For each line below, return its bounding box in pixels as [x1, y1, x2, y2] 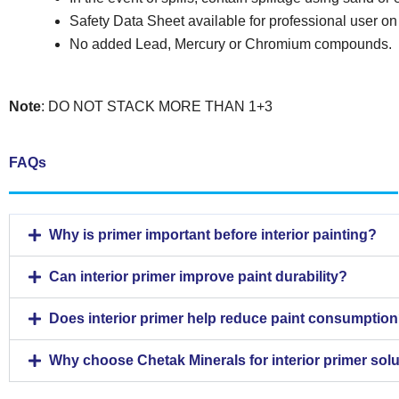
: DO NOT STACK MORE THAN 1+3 [41, 98, 273, 114]
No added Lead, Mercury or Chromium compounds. [69, 36, 392, 52]
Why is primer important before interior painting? [49, 226, 377, 242]
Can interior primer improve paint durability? [49, 268, 347, 284]
